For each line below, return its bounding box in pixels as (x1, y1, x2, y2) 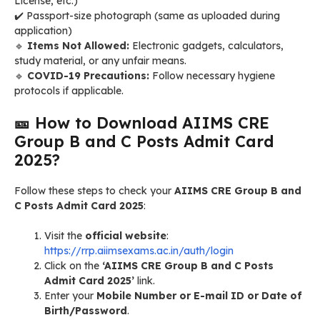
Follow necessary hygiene (149, 69, 275, 82)
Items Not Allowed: (27, 39, 129, 52)
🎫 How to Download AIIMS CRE (14, 112, 269, 133)
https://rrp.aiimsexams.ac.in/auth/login (44, 244, 234, 257)
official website (85, 229, 166, 242)
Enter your (44, 289, 96, 302)
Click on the (44, 259, 102, 272)
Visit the (44, 229, 85, 242)
